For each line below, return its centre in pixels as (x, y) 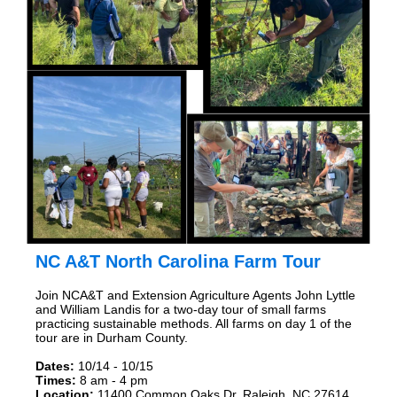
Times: (56, 381)
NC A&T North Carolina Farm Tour (178, 262)
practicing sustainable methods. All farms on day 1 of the (194, 324)
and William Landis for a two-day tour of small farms (181, 310)
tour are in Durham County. (112, 338)
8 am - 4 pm (112, 381)
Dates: (57, 366)
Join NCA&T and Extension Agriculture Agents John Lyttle (195, 296)
